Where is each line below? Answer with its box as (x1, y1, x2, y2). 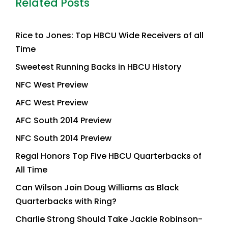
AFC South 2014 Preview (15, 115, 111, 127)
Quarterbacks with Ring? (15, 195, 117, 208)
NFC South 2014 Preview (15, 132, 111, 145)
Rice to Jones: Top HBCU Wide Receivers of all (15, 30, 204, 42)
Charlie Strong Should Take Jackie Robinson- (15, 213, 203, 225)
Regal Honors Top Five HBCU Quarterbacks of (15, 150, 202, 162)
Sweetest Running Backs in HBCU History (15, 61, 181, 73)
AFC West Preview (15, 97, 88, 109)
